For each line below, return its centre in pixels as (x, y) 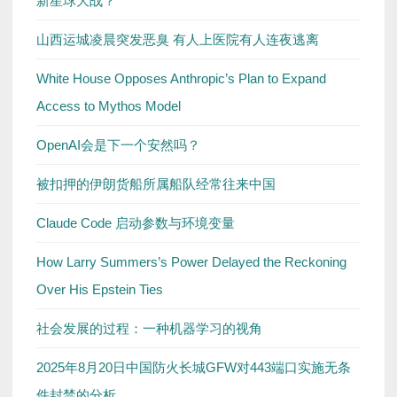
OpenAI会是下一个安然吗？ (118, 145)
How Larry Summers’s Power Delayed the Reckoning (191, 262)
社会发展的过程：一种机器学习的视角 (149, 329)
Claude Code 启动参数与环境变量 (136, 223)
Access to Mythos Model (109, 106)
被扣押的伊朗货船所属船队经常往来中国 (156, 184)
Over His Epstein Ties (100, 290)
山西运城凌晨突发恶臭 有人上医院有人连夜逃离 (178, 40)
